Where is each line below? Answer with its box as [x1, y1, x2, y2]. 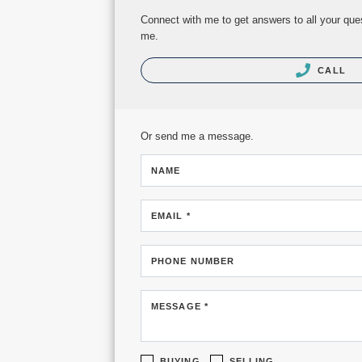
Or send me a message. [141, 130, 254, 143]
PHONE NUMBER [151, 256, 235, 267]
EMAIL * [151, 211, 191, 221]
